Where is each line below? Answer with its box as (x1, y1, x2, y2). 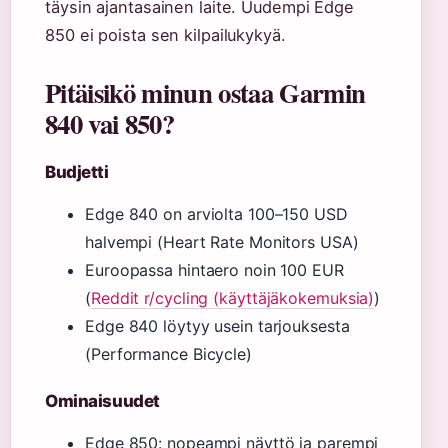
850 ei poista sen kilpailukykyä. (45, 24, 286, 45)
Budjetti (45, 161, 109, 182)
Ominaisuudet (45, 390, 160, 411)
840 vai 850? (45, 103, 174, 143)
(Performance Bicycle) (85, 343, 252, 364)
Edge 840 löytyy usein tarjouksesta (85, 315, 350, 336)
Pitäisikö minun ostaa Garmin (45, 72, 366, 112)
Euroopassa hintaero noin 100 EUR (85, 259, 344, 280)
